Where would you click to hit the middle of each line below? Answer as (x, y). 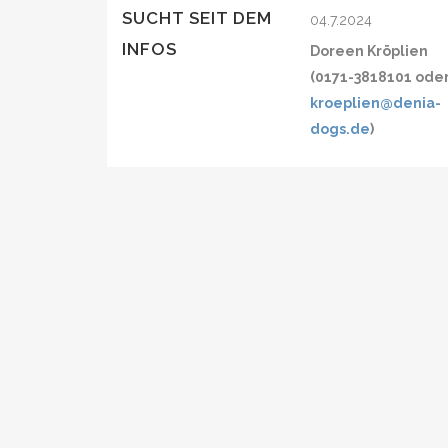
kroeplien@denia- (376, 103)
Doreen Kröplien (369, 51)
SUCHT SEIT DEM (197, 18)
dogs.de (340, 129)
